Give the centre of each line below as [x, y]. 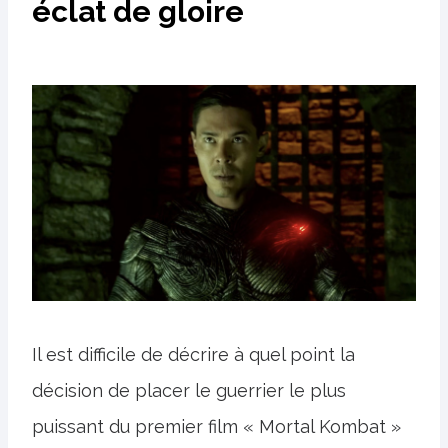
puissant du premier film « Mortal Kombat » [216, 426]
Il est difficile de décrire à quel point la [193, 354]
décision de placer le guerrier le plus [189, 390]
